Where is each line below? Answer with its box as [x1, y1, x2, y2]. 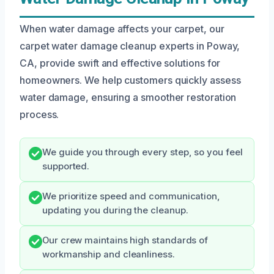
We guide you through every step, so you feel [42, 147, 243, 158]
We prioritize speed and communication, [42, 191, 220, 202]
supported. [42, 161, 90, 172]
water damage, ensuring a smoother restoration [20, 91, 237, 104]
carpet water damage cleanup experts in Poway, [20, 40, 240, 53]
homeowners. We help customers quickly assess [20, 74, 241, 87]
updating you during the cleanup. [42, 205, 188, 217]
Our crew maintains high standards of [42, 235, 209, 246]
